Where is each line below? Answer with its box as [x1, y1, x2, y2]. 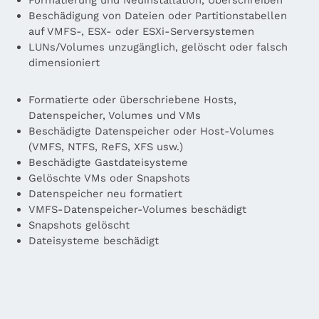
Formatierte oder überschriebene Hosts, [28, 93, 236, 106]
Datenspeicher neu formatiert [28, 187, 182, 200]
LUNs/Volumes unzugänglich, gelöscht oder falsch [28, 40, 288, 53]
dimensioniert [28, 56, 100, 69]
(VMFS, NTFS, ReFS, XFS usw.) [28, 140, 183, 153]
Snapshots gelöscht [28, 218, 130, 231]
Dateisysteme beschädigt [28, 234, 159, 247]
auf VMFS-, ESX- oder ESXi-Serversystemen [28, 24, 254, 38]
